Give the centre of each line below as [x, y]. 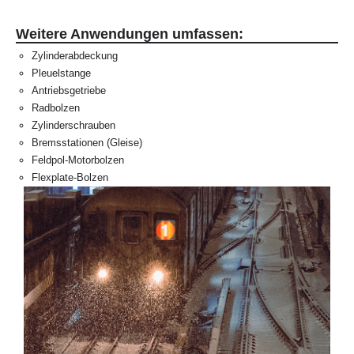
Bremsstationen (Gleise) [87, 143]
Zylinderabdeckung [75, 56]
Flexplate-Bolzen [70, 177]
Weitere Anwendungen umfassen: [130, 34]
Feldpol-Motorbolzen [78, 160]
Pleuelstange [61, 73]
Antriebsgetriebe [69, 90]
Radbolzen [56, 108]
